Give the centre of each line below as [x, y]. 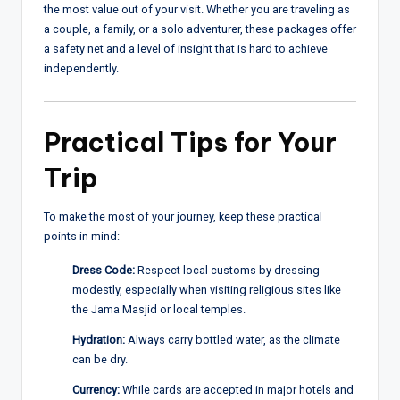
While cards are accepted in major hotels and [237, 390]
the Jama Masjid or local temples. [159, 310]
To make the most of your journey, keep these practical [183, 217]
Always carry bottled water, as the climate [233, 340]
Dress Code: [104, 271]
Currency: [96, 390]
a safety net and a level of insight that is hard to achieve [186, 48]
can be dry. [100, 360]
